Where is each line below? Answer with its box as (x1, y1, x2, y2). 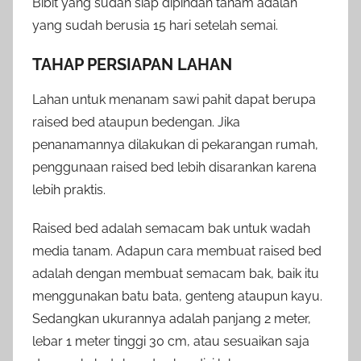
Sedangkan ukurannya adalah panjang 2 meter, (32, 311, 311, 327)
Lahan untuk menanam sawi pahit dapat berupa (32, 92, 316, 108)
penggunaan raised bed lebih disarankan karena (32, 160, 317, 176)
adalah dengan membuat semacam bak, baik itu (32, 266, 319, 282)
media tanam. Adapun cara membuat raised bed (32, 243, 322, 259)
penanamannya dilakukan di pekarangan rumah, (32, 137, 318, 153)
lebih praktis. (32, 182, 106, 198)
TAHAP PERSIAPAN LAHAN (32, 55, 232, 75)
